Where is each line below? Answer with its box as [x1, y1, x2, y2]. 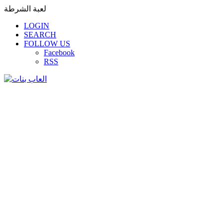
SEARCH [24, 30, 56, 39]
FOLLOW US [24, 39, 70, 48]
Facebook [44, 48, 75, 57]
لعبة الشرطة [4, 4, 46, 13]
